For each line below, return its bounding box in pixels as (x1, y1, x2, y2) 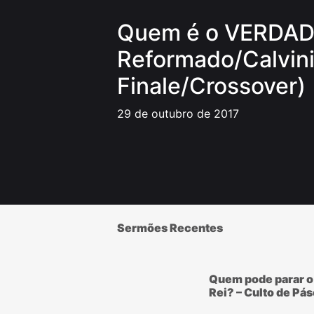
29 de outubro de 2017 (117, 107, 239, 121)
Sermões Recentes (117, 221, 223, 235)
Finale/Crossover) (117, 72, 306, 100)
